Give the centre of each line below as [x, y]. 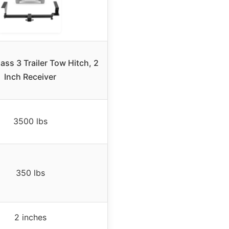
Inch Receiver [30, 77]
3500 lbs [30, 121]
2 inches [30, 217]
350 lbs [30, 173]
